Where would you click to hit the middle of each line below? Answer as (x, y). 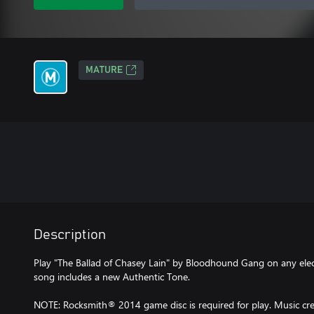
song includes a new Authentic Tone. (112, 277)
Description (70, 235)
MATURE (104, 70)
